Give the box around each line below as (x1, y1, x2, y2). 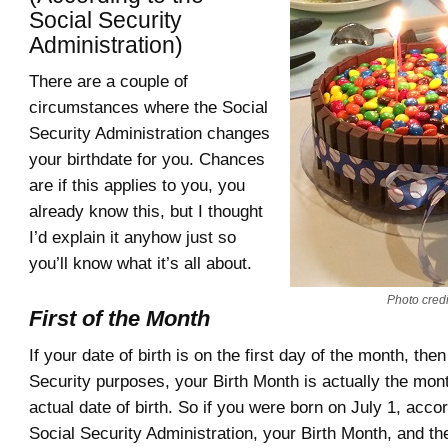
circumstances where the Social (29, 96, 268, 117)
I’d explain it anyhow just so (29, 226, 236, 247)
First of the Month (29, 306, 210, 331)
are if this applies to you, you (29, 174, 245, 195)
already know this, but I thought (29, 200, 263, 221)
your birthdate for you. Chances (29, 148, 265, 169)
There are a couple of (29, 70, 188, 91)
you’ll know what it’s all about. (29, 252, 252, 273)
